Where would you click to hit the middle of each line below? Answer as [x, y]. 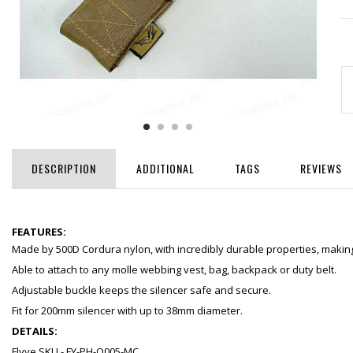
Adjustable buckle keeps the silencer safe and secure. [141, 290]
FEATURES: [39, 232]
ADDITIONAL [165, 169]
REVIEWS [321, 169]
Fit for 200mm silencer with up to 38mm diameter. [127, 311]
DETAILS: [35, 331]
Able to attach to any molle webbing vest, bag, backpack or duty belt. [174, 270]
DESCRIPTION [64, 169]
